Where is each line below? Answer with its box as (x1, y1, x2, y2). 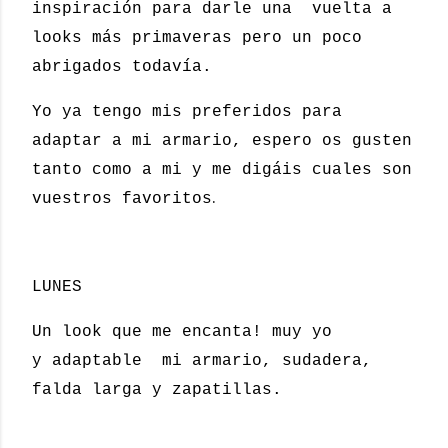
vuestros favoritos (32, 190, 212, 208)
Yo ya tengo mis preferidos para (32, 103, 342, 121)
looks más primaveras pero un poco (32, 29, 362, 47)
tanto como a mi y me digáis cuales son (32, 161, 412, 179)
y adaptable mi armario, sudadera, (32, 352, 372, 370)
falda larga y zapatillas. (32, 381, 282, 399)
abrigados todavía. (32, 58, 212, 76)
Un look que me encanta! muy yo (32, 323, 332, 341)
